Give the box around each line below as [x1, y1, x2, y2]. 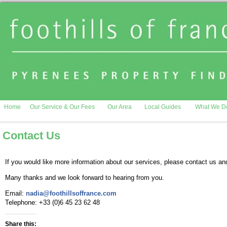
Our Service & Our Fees [30, 103, 95, 110]
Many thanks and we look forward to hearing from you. [5, 174, 164, 181]
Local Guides [144, 103, 181, 110]
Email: [5, 190, 26, 197]
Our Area [107, 103, 132, 110]
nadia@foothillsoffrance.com [26, 190, 117, 197]
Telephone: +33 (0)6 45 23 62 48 [5, 199, 100, 206]
